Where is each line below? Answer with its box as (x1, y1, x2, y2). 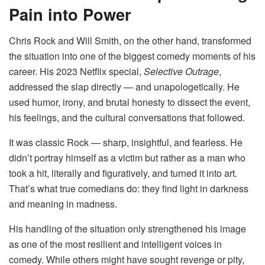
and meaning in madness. (9, 196, 117, 211)
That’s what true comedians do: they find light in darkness (9, 181, 248, 195)
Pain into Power (9, 2, 131, 25)
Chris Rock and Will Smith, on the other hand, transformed (9, 33, 251, 47)
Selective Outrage (144, 64, 219, 78)
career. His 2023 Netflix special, (9, 64, 144, 78)
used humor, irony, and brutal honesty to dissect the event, (9, 95, 250, 109)
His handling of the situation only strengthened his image (9, 221, 246, 235)
